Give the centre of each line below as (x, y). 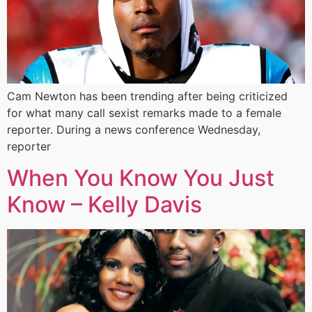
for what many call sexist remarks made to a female (144, 113)
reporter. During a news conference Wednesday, (134, 130)
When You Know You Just (141, 178)
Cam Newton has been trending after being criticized (147, 96)
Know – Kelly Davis (104, 204)
